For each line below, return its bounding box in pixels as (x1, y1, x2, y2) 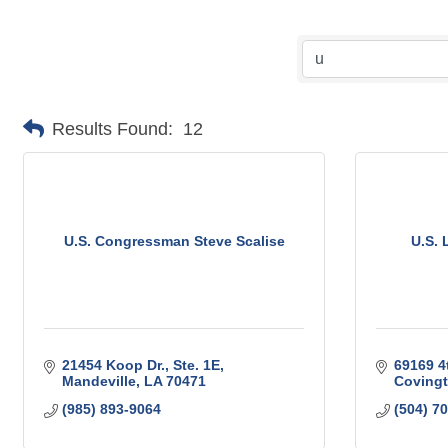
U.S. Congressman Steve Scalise (63, 232, 285, 249)
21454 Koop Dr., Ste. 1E (61, 357, 220, 374)
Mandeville (61, 373, 136, 390)
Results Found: (52, 118, 173, 139)
